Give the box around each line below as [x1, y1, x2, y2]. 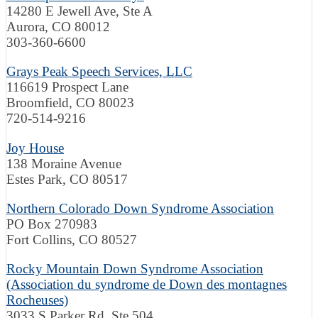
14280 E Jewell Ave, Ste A [6, 3, 153, 18]
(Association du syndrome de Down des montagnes [6, 277, 287, 292]
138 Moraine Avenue [6, 155, 121, 171]
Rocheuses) [6, 292, 68, 308]
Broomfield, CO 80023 [6, 95, 134, 111]
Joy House [6, 140, 64, 155]
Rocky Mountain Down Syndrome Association [6, 261, 263, 277]
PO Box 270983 [6, 216, 97, 232]
